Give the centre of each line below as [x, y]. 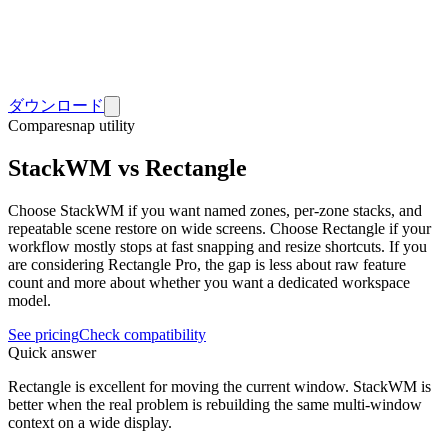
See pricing [43, 334]
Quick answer [52, 352]
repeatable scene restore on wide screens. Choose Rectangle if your [219, 228]
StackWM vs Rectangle [127, 167]
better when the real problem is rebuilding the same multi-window [215, 404]
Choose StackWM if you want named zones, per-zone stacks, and [215, 210]
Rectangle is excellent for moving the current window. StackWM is [219, 386]
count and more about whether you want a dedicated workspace [209, 282]
